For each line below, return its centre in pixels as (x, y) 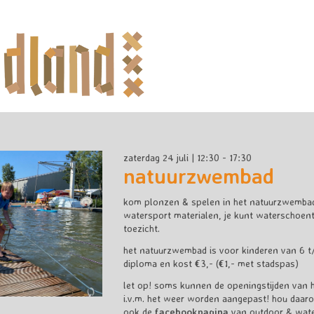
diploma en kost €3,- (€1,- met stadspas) (211, 264)
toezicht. (141, 228)
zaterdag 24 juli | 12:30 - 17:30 (187, 157)
